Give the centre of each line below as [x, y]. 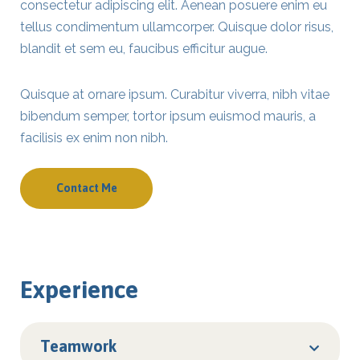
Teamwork [78, 346]
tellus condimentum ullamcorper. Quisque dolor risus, [177, 27]
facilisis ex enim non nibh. [94, 138]
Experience [79, 289]
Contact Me [86, 188]
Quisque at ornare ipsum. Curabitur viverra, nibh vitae [175, 94]
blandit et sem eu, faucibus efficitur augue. [144, 49]
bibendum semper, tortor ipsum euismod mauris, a [168, 116]
